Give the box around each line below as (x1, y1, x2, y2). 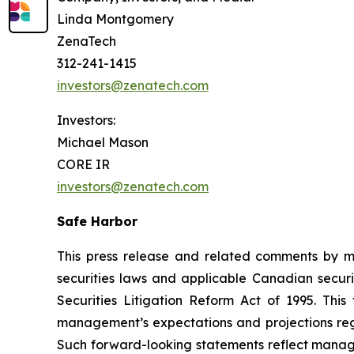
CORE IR (57, 156, 110, 172)
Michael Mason (57, 134, 149, 150)
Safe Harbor (57, 213, 137, 229)
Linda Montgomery (57, 11, 174, 27)
